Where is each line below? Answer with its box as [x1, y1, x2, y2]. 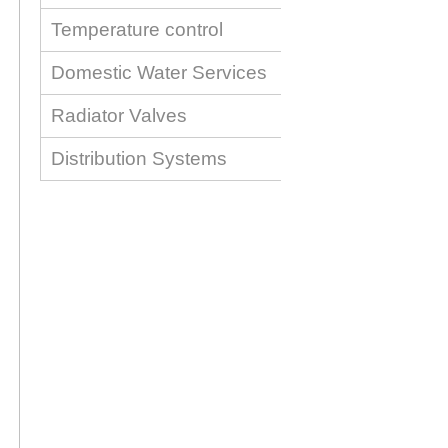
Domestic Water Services [51, 62, 267, 83]
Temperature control [51, 19, 223, 40]
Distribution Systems [51, 148, 227, 169]
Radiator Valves [51, 105, 187, 126]
